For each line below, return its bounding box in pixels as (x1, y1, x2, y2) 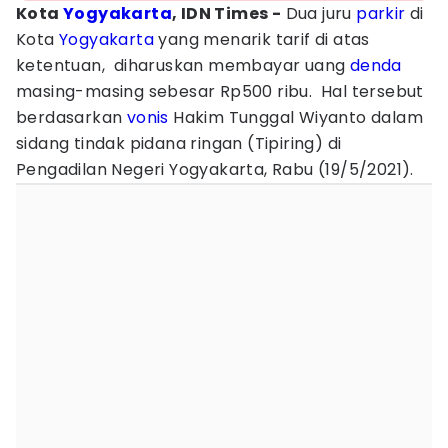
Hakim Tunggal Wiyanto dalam (168, 106, 424, 129)
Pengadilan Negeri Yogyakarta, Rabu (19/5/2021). (16, 158, 414, 181)
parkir (356, 2, 406, 25)
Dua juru (281, 2, 357, 25)
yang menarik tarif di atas (158, 28, 370, 51)
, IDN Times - (172, 2, 282, 25)
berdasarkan (16, 106, 127, 129)
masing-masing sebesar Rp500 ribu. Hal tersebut (16, 80, 424, 103)
